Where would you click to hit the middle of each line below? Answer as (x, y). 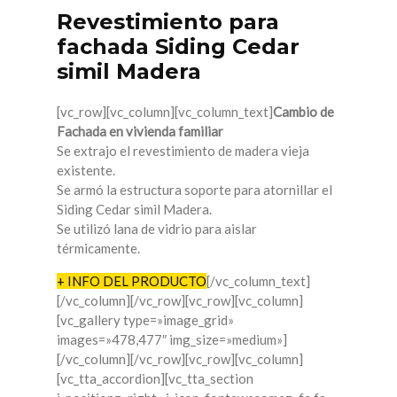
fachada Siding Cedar (178, 47)
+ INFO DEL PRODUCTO (132, 281)
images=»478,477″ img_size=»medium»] (172, 340)
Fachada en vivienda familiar (140, 132)
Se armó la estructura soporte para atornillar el (195, 190)
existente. (86, 171)
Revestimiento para (168, 22)
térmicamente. (98, 249)
